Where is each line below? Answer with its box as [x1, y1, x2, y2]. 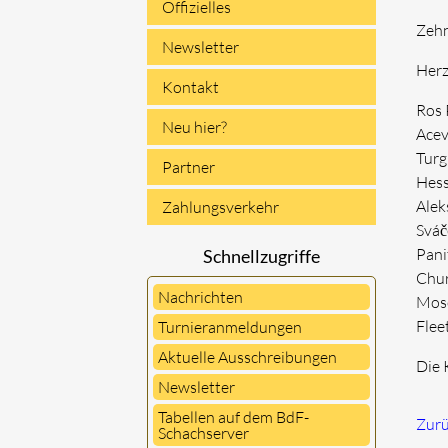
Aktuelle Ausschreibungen [158, 347, 337, 367]
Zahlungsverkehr [162, 197, 279, 217]
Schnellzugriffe [203, 245, 321, 267]
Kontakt [162, 77, 219, 97]
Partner [162, 157, 215, 177]
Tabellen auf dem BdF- [158, 407, 309, 427]
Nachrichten [158, 287, 243, 307]
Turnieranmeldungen [158, 317, 302, 337]
